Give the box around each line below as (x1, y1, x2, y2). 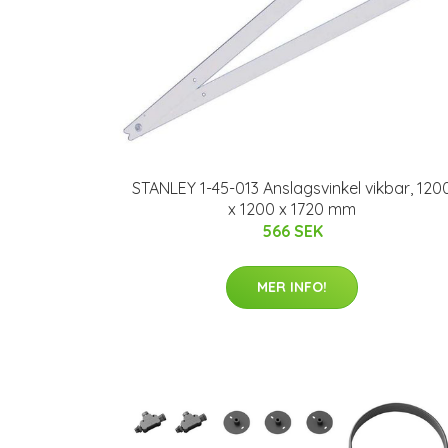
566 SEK (261, 221, 323, 241)
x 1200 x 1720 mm (228, 199, 356, 219)
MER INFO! (257, 278, 327, 296)
